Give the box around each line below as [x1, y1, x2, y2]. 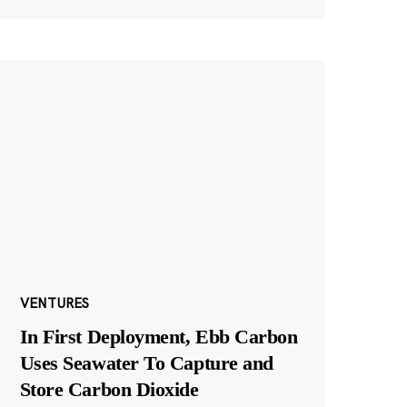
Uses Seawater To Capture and [19, 351, 273, 374]
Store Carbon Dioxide [19, 377, 199, 401]
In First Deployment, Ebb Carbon [19, 324, 298, 348]
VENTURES [19, 293, 89, 312]
